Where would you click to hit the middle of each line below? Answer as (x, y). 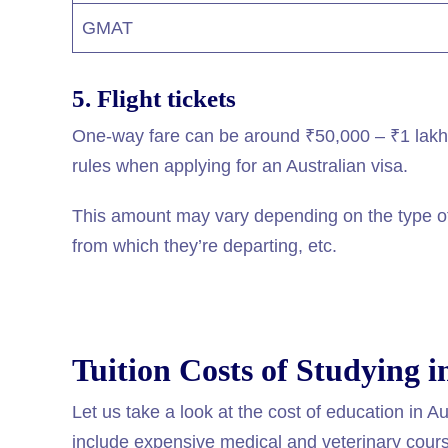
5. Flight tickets (154, 99)
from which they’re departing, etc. (207, 245)
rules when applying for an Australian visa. (240, 165)
